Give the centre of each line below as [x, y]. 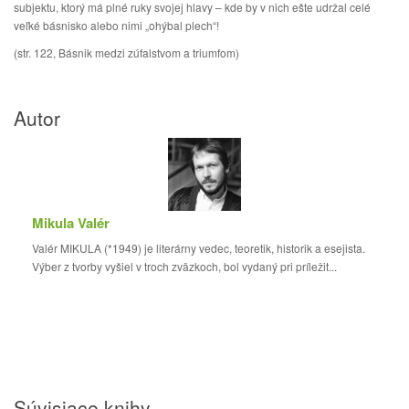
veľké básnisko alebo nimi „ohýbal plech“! [116, 25]
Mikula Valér [71, 223]
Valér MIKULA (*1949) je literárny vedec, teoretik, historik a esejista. [199, 248]
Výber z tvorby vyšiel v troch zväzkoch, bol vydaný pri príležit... [187, 266]
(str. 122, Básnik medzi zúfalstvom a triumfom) [126, 52]
